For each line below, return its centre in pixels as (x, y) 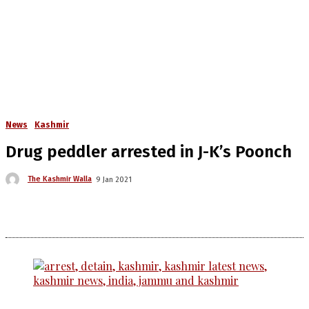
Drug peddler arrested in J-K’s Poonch (149, 152)
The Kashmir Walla (60, 179)
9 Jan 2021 (114, 179)
